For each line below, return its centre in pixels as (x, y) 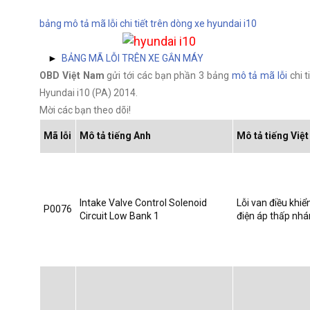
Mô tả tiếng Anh (115, 136)
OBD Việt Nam (72, 75)
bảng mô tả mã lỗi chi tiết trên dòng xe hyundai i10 (148, 24)
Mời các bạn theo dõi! (85, 110)
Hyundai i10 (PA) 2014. (89, 93)
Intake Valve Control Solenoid (143, 203)
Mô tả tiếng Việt (273, 136)
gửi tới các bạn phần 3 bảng (168, 75)
